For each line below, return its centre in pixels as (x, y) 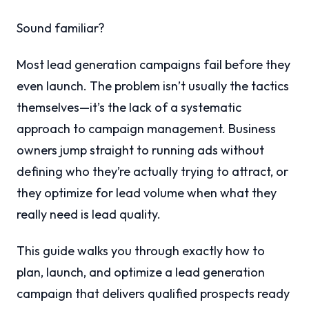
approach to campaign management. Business (146, 129)
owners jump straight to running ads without (140, 150)
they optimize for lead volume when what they (147, 193)
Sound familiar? (61, 28)
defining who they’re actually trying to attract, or (152, 172)
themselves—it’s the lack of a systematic (129, 108)
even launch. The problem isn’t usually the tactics (153, 86)
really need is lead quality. (89, 215)
